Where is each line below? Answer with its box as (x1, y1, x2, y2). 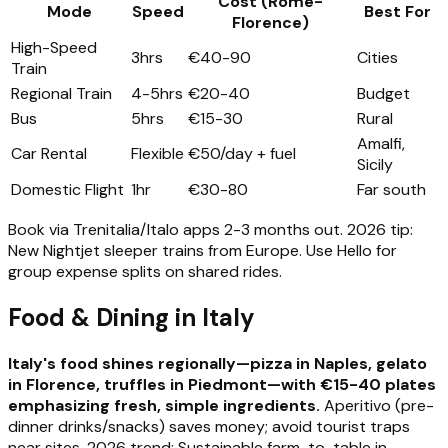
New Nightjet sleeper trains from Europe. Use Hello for (8, 239, 397, 261)
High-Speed (11, 36, 97, 58)
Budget (357, 82, 410, 104)
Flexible (131, 142, 184, 164)
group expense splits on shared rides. (8, 260, 282, 282)
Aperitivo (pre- (320, 394, 434, 416)
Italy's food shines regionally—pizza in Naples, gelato (8, 352, 427, 374)
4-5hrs (131, 82, 183, 104)
